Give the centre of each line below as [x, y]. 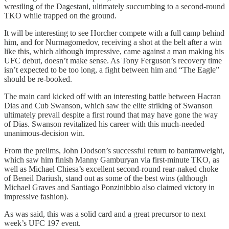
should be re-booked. [38, 79]
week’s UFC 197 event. [42, 223]
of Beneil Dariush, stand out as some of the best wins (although [106, 178]
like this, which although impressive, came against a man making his [114, 52]
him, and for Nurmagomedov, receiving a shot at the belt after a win [113, 42]
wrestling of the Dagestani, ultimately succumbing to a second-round [114, 7]
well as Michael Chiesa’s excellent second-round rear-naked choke [111, 169]
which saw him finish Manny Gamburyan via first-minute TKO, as [112, 160]
